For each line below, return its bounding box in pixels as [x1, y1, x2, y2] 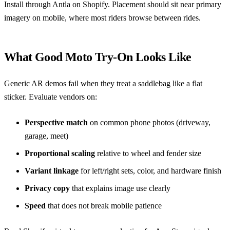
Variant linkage [25, 166, 79, 175]
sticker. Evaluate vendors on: [4, 92, 97, 101]
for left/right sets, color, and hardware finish [79, 166, 221, 175]
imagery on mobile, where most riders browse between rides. [4, 13, 201, 22]
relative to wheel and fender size [95, 148, 201, 158]
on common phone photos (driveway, [88, 118, 210, 127]
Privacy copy [25, 183, 70, 193]
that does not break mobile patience [46, 201, 162, 210]
